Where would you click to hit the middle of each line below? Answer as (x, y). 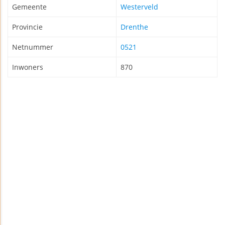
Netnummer (33, 47)
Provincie (27, 27)
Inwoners (28, 67)
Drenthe (134, 27)
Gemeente (29, 7)
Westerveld (139, 7)
